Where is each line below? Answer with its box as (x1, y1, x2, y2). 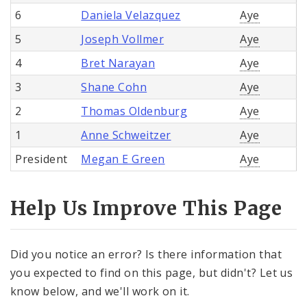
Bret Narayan (81, 55, 156, 71)
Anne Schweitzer (81, 127, 171, 143)
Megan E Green (81, 151, 165, 167)
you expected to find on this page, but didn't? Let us (10, 265, 293, 281)
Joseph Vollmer (81, 31, 164, 47)
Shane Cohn (81, 79, 147, 95)
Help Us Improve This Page (10, 196, 282, 221)
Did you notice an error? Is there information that (10, 247, 282, 262)
